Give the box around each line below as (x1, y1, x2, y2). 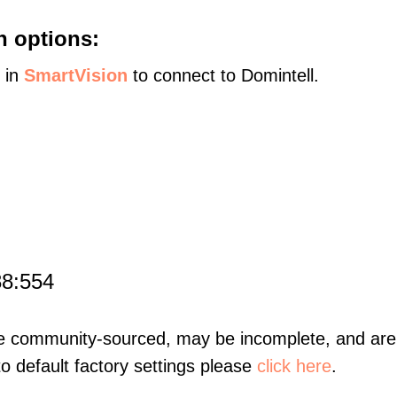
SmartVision (24, 66, 128, 85)
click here (257, 356, 331, 376)
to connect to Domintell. (128, 66, 319, 85)
